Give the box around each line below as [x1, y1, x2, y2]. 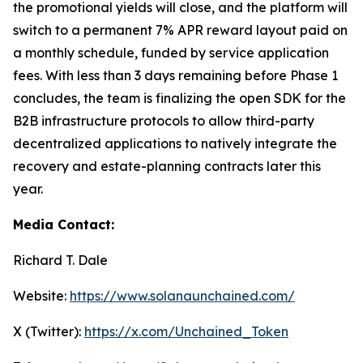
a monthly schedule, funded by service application [13, 45, 329, 62]
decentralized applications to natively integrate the [13, 135, 337, 152]
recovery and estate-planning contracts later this [13, 158, 321, 175]
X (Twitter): [13, 323, 84, 340]
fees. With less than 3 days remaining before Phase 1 [13, 67, 338, 84]
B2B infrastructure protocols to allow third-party [13, 113, 314, 130]
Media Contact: [13, 216, 114, 233]
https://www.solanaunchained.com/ [70, 288, 295, 305]
